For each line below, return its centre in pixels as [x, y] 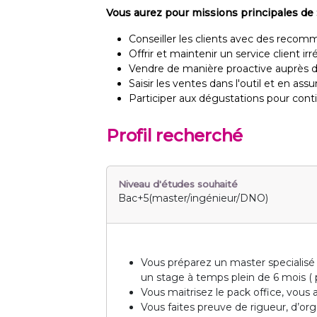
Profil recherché [175, 136]
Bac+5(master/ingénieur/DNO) [193, 198]
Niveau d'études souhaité [178, 184]
